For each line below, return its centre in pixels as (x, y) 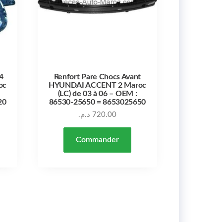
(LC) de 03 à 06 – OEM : (97, 93)
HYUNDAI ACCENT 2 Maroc (97, 85)
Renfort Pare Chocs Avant (97, 77)
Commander (97, 139)
